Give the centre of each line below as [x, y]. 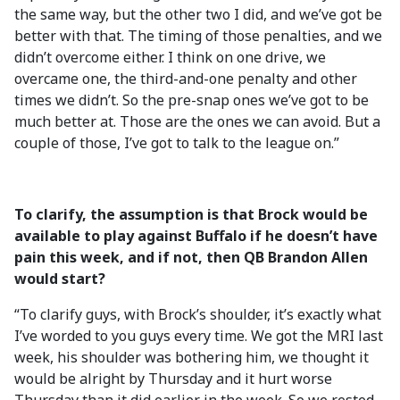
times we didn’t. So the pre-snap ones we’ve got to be [192, 100]
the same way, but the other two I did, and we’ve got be [198, 14]
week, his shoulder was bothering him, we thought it [192, 357]
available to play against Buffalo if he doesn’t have [196, 236]
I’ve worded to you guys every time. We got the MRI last [199, 336]
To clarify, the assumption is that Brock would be [191, 214]
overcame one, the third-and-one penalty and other [186, 79]
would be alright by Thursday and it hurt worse [173, 379]
